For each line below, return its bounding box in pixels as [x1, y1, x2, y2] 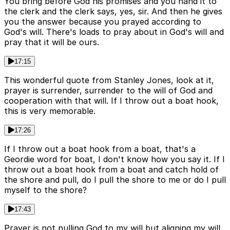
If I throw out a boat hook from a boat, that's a [4, 143, 196, 154]
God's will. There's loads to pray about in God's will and [4, 26, 224, 37]
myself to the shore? [4, 184, 87, 195]
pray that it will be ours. [4, 36, 99, 47]
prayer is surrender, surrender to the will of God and [4, 85, 213, 95]
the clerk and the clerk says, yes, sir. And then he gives [4, 6, 222, 16]
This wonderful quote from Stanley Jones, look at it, [4, 74, 214, 85]
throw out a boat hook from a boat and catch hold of [4, 164, 219, 175]
